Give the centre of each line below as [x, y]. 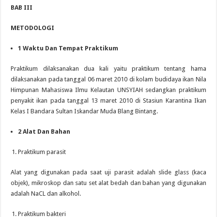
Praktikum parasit [42, 152]
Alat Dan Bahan [47, 132]
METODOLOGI [33, 28]
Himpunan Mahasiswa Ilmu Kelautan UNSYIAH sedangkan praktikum [108, 90]
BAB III [22, 8]
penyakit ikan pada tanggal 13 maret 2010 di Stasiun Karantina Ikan [108, 101]
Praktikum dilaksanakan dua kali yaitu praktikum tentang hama [108, 69]
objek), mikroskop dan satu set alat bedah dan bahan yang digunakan [108, 183]
